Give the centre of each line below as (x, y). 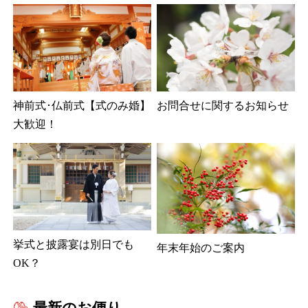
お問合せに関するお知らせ (223, 105)
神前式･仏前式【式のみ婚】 (82, 105)
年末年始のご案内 (201, 247)
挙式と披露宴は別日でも (74, 245)
